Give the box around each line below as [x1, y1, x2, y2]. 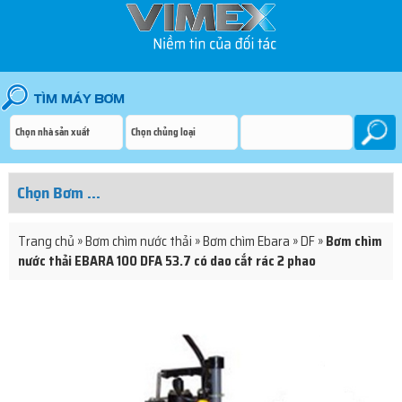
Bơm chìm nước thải [85, 231, 192, 252]
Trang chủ [18, 231, 74, 252]
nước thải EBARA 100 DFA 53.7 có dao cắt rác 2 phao [18, 250, 316, 272]
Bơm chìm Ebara [203, 231, 290, 252]
